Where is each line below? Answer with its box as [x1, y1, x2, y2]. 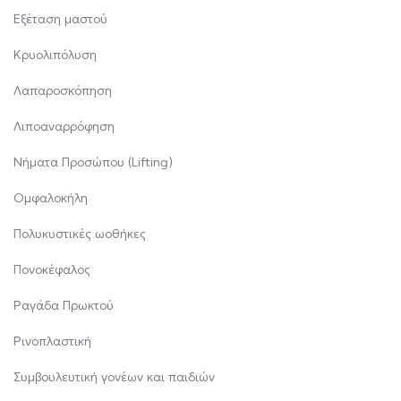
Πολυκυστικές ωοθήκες [13, 226, 146, 242]
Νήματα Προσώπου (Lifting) [13, 154, 173, 170]
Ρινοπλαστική [13, 333, 91, 349]
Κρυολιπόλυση [13, 47, 97, 63]
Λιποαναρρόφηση [13, 118, 115, 134]
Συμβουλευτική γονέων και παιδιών [13, 369, 215, 385]
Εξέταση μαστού [13, 11, 107, 27]
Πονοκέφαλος [13, 261, 90, 277]
